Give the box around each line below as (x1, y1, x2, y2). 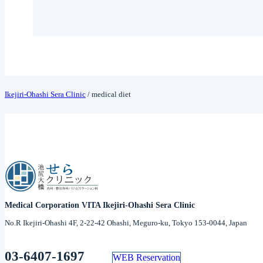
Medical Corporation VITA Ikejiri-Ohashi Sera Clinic (5, 200, 195, 210)
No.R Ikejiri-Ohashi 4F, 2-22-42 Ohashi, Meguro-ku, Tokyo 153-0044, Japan (5, 218, 247, 227)
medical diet (90, 90, 131, 99)
